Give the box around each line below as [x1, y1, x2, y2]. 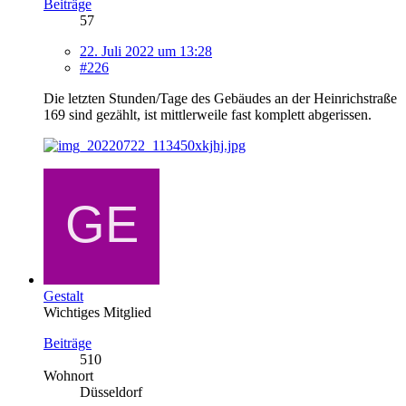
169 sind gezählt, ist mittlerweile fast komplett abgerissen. [43, 106, 372, 122]
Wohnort [43, 367, 93, 383]
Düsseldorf [80, 383, 142, 400]
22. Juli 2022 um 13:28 [80, 43, 212, 59]
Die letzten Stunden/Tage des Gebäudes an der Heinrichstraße [43, 90, 397, 106]
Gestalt [43, 287, 83, 304]
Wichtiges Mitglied [43, 304, 151, 320]
